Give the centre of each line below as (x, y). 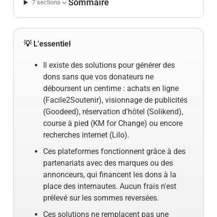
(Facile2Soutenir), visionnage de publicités (115, 100)
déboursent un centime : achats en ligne (111, 88)
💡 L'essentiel (47, 44)
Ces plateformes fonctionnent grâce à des (114, 151)
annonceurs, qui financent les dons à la (109, 175)
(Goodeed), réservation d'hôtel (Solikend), (113, 112)
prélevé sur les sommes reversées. (101, 198)
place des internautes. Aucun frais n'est (109, 186)
